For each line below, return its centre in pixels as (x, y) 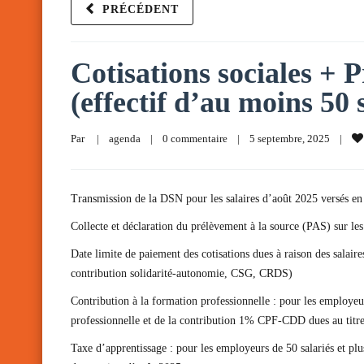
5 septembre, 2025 (295, 139)
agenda (125, 139)
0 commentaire (195, 139)
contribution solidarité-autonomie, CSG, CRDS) (182, 273)
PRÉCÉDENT (141, 9)
